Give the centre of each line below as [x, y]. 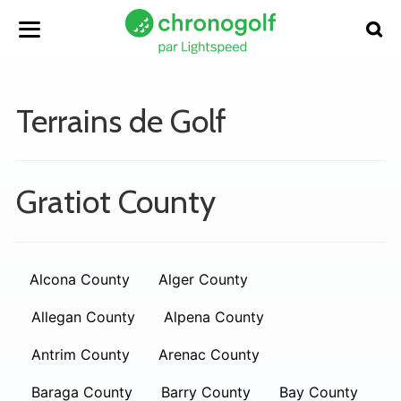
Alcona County [80, 279]
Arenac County [209, 354]
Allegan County [83, 317]
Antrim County [81, 354]
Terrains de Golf [121, 121]
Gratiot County [116, 201]
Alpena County [214, 317]
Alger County [203, 279]
